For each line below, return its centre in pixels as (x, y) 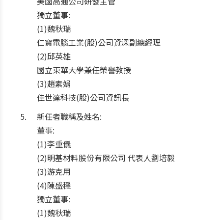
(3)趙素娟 (54, 83)
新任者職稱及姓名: (69, 116)
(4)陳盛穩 (54, 185)
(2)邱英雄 (54, 56)
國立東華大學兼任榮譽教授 (84, 69)
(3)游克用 (54, 171)
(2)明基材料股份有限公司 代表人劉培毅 (106, 157)
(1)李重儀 (54, 144)
